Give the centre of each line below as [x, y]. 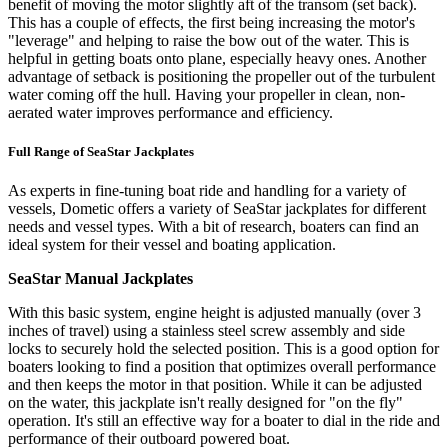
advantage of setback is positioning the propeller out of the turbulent [221, 76]
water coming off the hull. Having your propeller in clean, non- [206, 94]
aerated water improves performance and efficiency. [170, 112]
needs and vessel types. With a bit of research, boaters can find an [213, 227]
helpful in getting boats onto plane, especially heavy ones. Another [217, 58]
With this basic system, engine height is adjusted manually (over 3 [214, 313]
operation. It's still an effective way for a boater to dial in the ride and [224, 421]
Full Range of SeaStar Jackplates [101, 151]
